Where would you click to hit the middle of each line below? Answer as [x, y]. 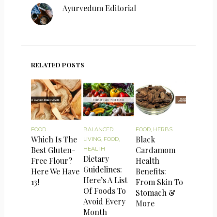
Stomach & [156, 192]
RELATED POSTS [57, 65]
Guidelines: [103, 169]
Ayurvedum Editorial [100, 8]
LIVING [93, 139]
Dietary [96, 158]
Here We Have [55, 171]
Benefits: [151, 171]
